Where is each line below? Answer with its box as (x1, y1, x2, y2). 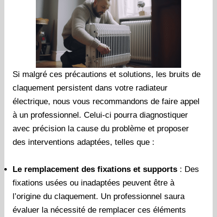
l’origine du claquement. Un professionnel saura (13, 191, 185, 201)
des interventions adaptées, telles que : (13, 138, 155, 147)
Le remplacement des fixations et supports (13, 164, 178, 174)
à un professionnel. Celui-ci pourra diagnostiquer (13, 110, 188, 120)
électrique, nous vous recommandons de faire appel (13, 97, 200, 107)
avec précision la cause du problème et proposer (13, 124, 189, 134)
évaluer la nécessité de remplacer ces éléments (13, 205, 186, 215)
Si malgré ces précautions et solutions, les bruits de (13, 70, 201, 79)
